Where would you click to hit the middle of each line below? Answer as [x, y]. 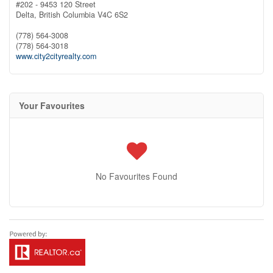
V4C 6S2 [113, 15]
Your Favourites [52, 106]
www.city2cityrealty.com [56, 56]
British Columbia [67, 15]
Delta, [27, 15]
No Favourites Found [136, 176]
